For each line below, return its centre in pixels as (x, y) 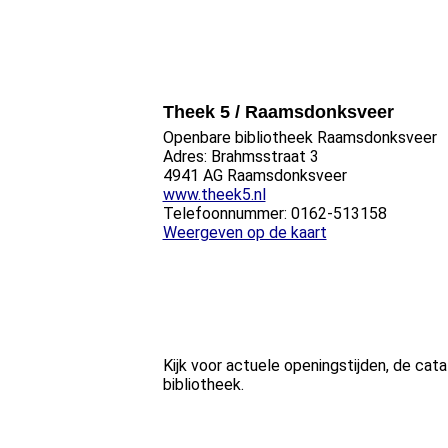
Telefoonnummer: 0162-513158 (274, 213)
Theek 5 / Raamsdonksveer (278, 112)
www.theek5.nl (214, 194)
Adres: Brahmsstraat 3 (240, 156)
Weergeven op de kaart (244, 232)
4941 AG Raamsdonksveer (254, 175)
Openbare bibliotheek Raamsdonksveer (299, 137)
